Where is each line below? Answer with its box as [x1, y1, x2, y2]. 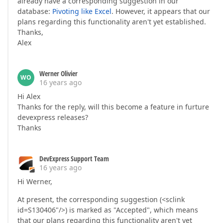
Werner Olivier [39, 69, 78, 78]
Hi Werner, [17, 177, 52, 186]
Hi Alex [17, 92, 40, 101]
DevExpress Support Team [39, 154, 109, 163]
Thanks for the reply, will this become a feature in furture [17, 102, 209, 111]
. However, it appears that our [111, 6, 210, 16]
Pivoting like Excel [52, 6, 111, 16]
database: [17, 6, 52, 16]
